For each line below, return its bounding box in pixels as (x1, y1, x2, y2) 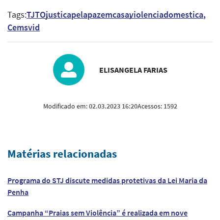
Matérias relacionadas (7, 146, 117, 161)
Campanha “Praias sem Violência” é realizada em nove (7, 207, 188, 218)
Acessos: (137, 102, 164, 111)
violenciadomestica (129, 9, 203, 21)
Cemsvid (7, 22, 40, 33)
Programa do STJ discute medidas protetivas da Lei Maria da (7, 175, 207, 186)
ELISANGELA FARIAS (99, 65, 167, 75)
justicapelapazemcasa (46, 9, 129, 21)
